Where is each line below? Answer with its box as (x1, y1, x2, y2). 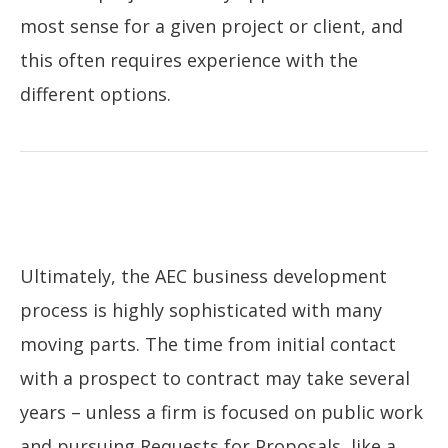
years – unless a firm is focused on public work (20, 399, 423, 424)
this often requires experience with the (20, 48, 358, 73)
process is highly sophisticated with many (20, 297, 382, 322)
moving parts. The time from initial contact (20, 331, 396, 356)
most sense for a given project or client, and (20, 14, 403, 39)
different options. (20, 82, 171, 107)
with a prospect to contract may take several (20, 365, 410, 390)
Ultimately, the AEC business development (20, 263, 387, 288)
